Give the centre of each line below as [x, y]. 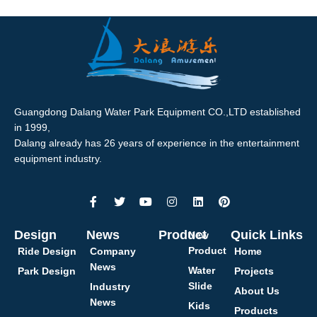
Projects [254, 271]
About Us [257, 291]
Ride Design [47, 252]
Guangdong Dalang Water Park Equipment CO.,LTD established [157, 112]
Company [113, 252]
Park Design [47, 271]
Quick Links [267, 235]
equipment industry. [58, 159]
